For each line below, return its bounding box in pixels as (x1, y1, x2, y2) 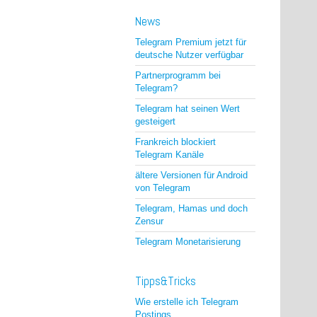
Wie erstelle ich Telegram (135, 296, 238, 307)
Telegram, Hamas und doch (135, 203, 248, 214)
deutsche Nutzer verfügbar (135, 50, 243, 60)
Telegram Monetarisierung (135, 236, 241, 247)
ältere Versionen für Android (135, 170, 248, 180)
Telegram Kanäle (135, 149, 204, 160)
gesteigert (135, 116, 175, 127)
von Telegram (135, 183, 190, 193)
